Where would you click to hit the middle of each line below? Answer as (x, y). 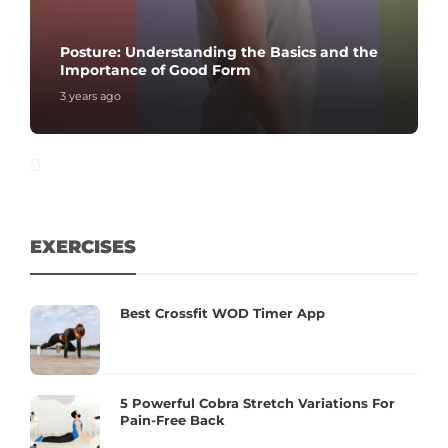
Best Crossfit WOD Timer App (222, 313)
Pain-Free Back (172, 420)
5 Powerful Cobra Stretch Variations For (257, 403)
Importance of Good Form (155, 70)
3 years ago (90, 96)
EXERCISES (83, 247)
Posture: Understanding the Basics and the (219, 52)
